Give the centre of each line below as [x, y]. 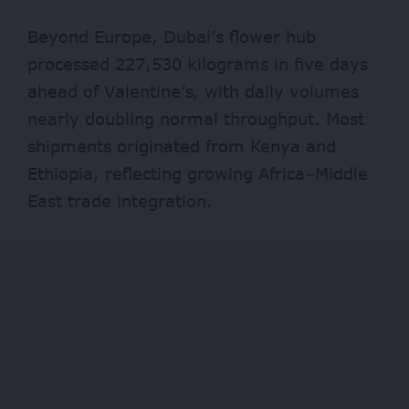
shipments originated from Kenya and [182, 147]
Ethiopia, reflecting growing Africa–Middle [198, 174]
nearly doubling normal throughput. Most [196, 119]
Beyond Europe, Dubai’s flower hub [172, 37]
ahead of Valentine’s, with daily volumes [193, 92]
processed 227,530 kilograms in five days [198, 64]
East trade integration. [120, 201]
